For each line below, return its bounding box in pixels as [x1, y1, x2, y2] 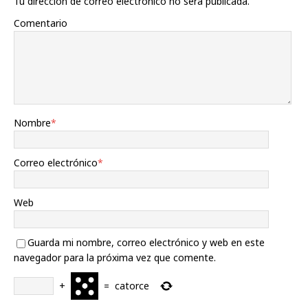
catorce [115, 279, 149, 292]
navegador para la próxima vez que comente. [14, 251, 216, 264]
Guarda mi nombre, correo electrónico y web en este [27, 236, 265, 249]
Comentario [14, 16, 67, 30]
